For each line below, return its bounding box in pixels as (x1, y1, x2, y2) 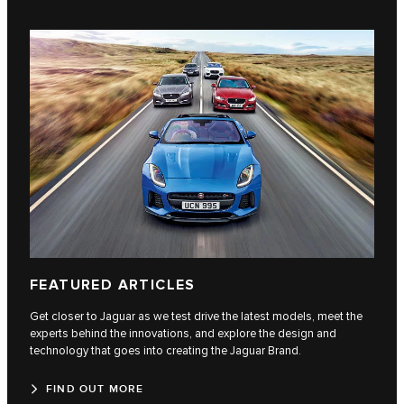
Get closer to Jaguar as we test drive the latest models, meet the (30, 308, 363, 324)
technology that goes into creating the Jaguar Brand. (30, 343, 301, 358)
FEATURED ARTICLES (30, 276, 196, 294)
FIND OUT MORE (46, 381, 144, 396)
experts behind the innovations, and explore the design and (30, 326, 336, 341)
